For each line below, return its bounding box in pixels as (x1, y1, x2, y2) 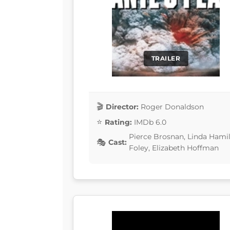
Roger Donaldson (141, 102, 204, 111)
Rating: (105, 117, 132, 127)
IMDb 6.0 (134, 117, 166, 127)
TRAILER (151, 54, 181, 63)
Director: (106, 102, 139, 111)
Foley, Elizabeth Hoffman (129, 143, 219, 153)
